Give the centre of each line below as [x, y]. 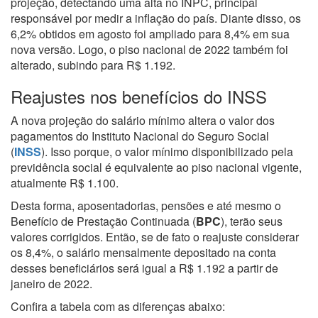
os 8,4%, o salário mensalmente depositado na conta [143, 252]
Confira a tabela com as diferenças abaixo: [118, 306]
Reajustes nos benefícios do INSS [139, 96]
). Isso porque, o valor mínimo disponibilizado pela [167, 152]
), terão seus [252, 221]
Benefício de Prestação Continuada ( [103, 221]
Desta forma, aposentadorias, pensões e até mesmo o [146, 205]
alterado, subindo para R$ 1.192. [93, 65]
